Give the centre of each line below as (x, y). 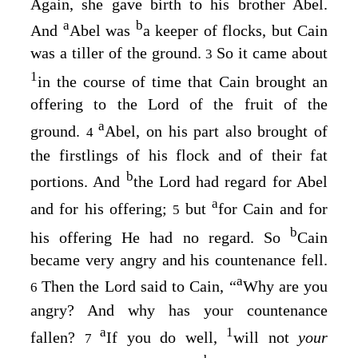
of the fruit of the (253, 103)
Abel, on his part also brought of (216, 131)
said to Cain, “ (186, 286)
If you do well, (166, 337)
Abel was (102, 31)
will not (266, 337)
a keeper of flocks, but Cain (235, 31)
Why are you (285, 286)
